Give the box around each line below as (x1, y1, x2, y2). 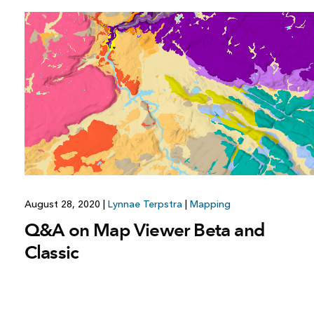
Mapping (189, 198, 231, 211)
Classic (24, 241, 79, 264)
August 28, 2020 (24, 198, 103, 211)
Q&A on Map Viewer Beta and (24, 219, 265, 242)
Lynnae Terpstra (107, 198, 182, 211)
